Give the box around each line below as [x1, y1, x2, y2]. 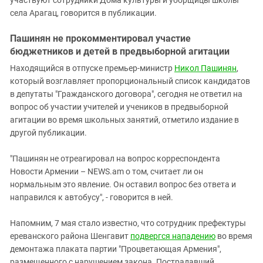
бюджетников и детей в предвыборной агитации [10, 45, 230, 57]
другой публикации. [10, 127, 87, 137]
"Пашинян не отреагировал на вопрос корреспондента [10, 153, 220, 163]
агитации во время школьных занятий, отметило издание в [10, 114, 239, 124]
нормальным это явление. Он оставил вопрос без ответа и [10, 179, 236, 189]
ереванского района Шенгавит [10, 231, 130, 241]
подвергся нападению [130, 231, 215, 241]
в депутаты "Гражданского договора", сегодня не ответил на [10, 89, 242, 99]
